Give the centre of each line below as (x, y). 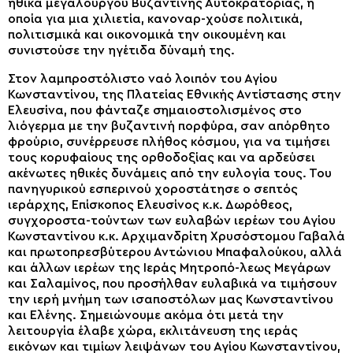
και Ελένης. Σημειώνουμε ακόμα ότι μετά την (146, 315)
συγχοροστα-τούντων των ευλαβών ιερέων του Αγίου (172, 221)
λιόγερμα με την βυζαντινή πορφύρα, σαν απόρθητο (169, 126)
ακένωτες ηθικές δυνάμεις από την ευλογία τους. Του (170, 173)
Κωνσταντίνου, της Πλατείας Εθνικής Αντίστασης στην (175, 95)
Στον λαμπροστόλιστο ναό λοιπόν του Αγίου (143, 79)
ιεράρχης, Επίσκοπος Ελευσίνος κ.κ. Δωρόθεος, (150, 205)
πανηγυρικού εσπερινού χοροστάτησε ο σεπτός (153, 189)
